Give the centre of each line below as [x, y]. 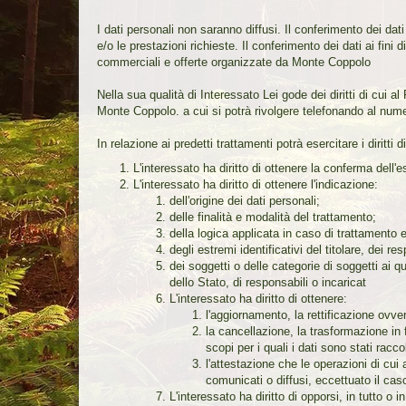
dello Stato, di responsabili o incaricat [268, 282]
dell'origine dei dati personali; [245, 200]
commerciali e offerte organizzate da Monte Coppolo [234, 62]
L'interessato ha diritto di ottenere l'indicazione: [256, 184]
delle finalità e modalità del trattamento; [273, 217]
